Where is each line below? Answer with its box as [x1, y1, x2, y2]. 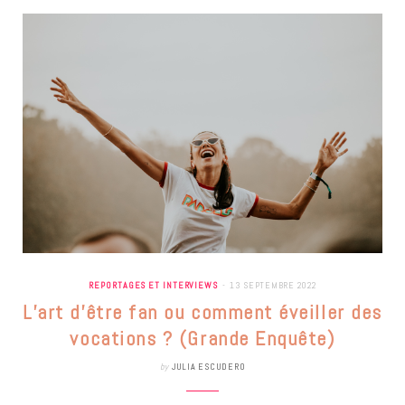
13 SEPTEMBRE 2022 [229, 279, 316, 292]
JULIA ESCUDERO [171, 361, 246, 373]
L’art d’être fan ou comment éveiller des [23, 299, 382, 325]
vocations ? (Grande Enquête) [70, 325, 335, 352]
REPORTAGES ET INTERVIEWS [89, 279, 218, 292]
